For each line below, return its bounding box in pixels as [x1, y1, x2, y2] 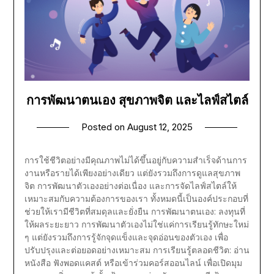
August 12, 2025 [127, 120, 193, 133]
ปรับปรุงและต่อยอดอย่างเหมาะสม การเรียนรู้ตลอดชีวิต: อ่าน [24, 244, 250, 255]
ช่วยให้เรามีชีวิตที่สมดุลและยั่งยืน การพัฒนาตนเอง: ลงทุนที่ [24, 206, 245, 217]
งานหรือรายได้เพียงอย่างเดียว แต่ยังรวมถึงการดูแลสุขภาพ [24, 167, 240, 178]
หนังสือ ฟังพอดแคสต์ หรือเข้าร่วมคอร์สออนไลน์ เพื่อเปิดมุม [24, 257, 242, 268]
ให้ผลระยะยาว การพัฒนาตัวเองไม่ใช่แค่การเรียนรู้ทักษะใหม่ [24, 218, 249, 229]
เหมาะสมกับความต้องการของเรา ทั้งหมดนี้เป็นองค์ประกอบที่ [24, 193, 248, 204]
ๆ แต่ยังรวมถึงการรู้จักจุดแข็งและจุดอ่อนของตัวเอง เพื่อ [24, 231, 228, 242]
